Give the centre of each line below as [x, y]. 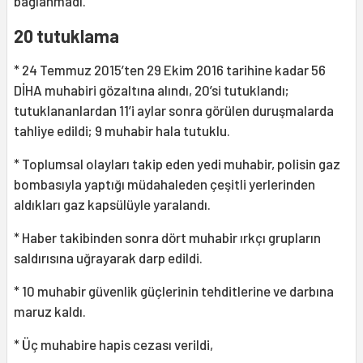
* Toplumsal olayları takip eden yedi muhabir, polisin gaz [177, 164]
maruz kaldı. [50, 312]
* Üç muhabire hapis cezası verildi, [113, 345]
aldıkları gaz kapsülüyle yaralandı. [112, 205]
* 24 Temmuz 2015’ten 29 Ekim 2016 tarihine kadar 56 [170, 70]
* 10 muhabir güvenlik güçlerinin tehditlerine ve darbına [174, 291]
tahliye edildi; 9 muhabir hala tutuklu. [122, 131]
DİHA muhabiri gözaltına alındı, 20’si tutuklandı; [152, 90]
